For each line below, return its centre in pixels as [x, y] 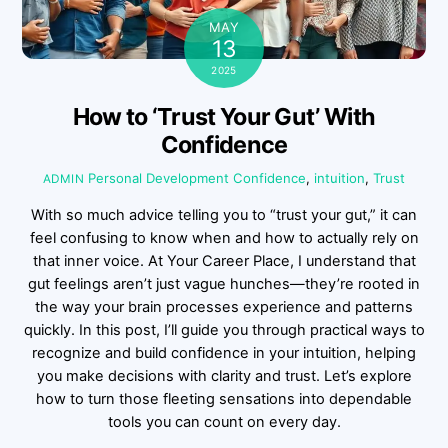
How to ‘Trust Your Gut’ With [224, 117]
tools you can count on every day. [224, 421]
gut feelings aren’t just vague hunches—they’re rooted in [224, 283]
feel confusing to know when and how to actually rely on [224, 237]
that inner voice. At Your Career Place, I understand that [224, 260]
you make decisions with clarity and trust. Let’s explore [224, 375]
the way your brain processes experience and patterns [224, 306]
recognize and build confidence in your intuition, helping [224, 352]
